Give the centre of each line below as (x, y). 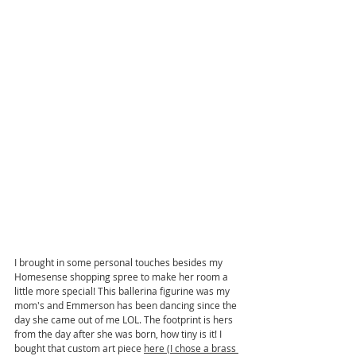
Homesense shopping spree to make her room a (122, 276)
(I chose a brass (201, 348)
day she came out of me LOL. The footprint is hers (125, 319)
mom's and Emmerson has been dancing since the (127, 305)
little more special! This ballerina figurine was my (123, 290)
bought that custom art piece (79, 348)
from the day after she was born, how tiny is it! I (119, 333)
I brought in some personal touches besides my (120, 262)
